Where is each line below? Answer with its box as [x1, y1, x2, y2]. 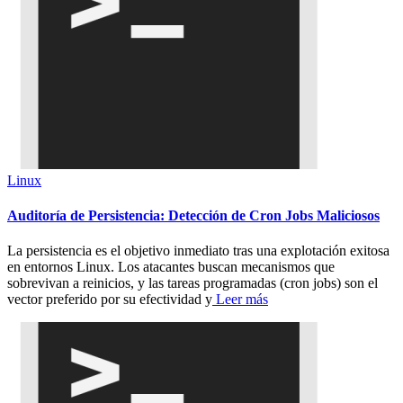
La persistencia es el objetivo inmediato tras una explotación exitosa [7, 243, 390, 259]
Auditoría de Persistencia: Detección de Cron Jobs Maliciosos [7, 207, 380, 223]
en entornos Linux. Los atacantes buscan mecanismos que [7, 259, 335, 275]
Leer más [212, 291, 268, 308]
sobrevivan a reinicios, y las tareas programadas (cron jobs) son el [7, 275, 378, 291]
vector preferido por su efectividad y [7, 291, 212, 308]
